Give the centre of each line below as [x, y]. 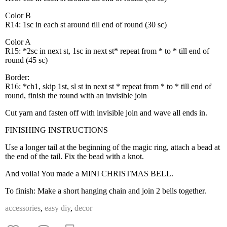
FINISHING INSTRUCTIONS [56, 130]
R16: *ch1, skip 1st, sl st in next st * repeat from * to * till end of [108, 86]
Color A [18, 42]
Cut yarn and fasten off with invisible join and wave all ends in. [106, 113]
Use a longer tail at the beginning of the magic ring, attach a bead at [112, 147]
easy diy [58, 208]
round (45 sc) [26, 60]
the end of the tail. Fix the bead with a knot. [74, 156]
